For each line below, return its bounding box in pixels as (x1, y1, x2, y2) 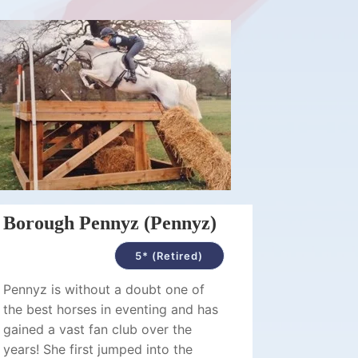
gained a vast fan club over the (3, 321, 193, 337)
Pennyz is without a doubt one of (3, 281, 205, 297)
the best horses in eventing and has (3, 301, 219, 317)
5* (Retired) (135, 249, 204, 262)
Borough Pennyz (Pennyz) (3, 213, 217, 233)
